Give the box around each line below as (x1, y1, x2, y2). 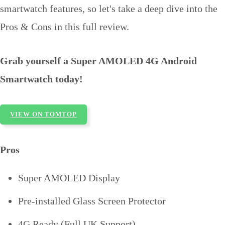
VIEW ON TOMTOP (10, 110, 77, 118)
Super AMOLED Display (18, 172, 120, 183)
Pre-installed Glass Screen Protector (18, 195, 166, 206)
